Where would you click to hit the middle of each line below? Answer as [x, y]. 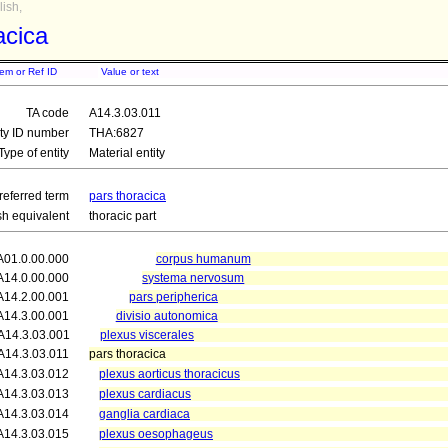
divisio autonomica [166, 316]
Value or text [130, 71]
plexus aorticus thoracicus [169, 374]
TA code [47, 113]
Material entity [127, 153]
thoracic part [122, 216]
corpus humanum [203, 259]
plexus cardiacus [145, 394]
